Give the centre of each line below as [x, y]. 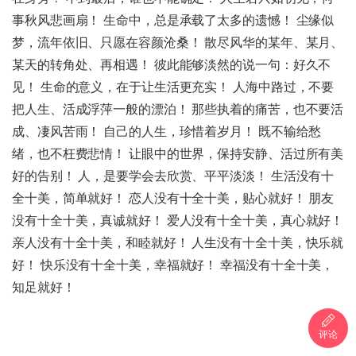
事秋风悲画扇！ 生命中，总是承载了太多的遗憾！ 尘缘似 [173, 21]
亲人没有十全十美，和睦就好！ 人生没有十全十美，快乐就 [178, 243]
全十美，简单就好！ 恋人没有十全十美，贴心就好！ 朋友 [173, 199]
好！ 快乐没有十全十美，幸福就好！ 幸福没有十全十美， [173, 265]
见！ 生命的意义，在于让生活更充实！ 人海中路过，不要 [173, 87]
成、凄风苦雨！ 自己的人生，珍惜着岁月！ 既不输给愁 [167, 132]
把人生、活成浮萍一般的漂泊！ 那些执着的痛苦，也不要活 [178, 110]
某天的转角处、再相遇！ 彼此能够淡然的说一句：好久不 [172, 65]
